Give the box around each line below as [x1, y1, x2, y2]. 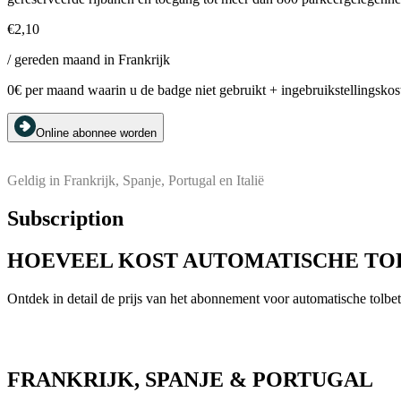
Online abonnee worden [36, 125, 157, 140]
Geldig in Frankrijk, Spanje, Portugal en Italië [7, 172, 264, 188]
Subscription [7, 206, 124, 230]
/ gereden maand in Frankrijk [7, 51, 170, 67]
